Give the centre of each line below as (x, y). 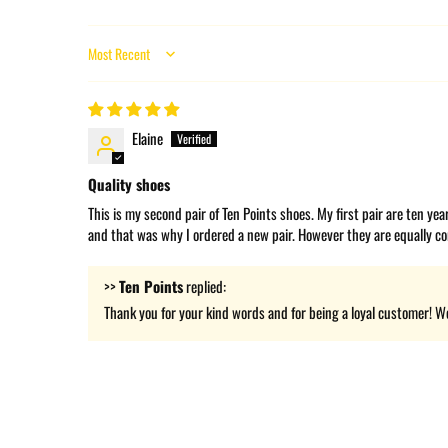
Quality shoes (129, 183)
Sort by (106, 61)
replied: (204, 285)
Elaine (147, 137)
